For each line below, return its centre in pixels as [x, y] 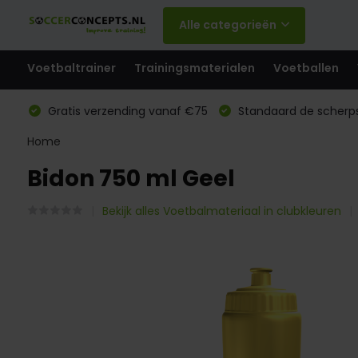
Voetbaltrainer [71, 68]
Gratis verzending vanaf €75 [126, 111]
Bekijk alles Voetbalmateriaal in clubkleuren [221, 211]
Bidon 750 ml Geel [131, 179]
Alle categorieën [227, 25]
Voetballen [306, 68]
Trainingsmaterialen [194, 68]
